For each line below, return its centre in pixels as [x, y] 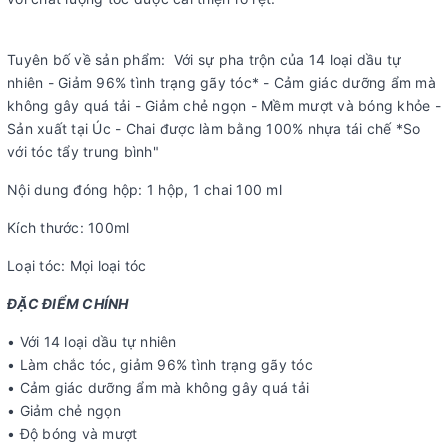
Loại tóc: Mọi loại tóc [77, 265]
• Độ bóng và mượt [72, 433]
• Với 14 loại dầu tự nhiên [92, 341]
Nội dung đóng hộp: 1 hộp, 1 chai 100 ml [144, 189]
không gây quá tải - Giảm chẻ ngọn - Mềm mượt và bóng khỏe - [224, 105]
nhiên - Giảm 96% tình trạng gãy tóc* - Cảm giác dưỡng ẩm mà [221, 82]
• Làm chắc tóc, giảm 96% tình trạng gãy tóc [160, 364]
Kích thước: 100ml [68, 227]
